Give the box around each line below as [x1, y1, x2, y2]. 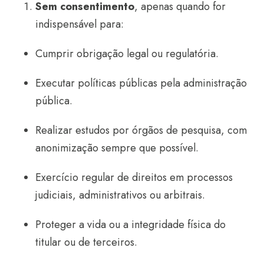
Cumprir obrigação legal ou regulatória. [35, 45, 219, 61]
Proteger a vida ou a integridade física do [35, 216, 226, 232]
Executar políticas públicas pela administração [35, 75, 247, 91]
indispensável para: [35, 16, 124, 32]
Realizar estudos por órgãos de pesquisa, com [35, 122, 247, 138]
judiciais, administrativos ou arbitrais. [35, 187, 205, 203]
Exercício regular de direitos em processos [35, 169, 233, 185]
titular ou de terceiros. [35, 234, 137, 250]
